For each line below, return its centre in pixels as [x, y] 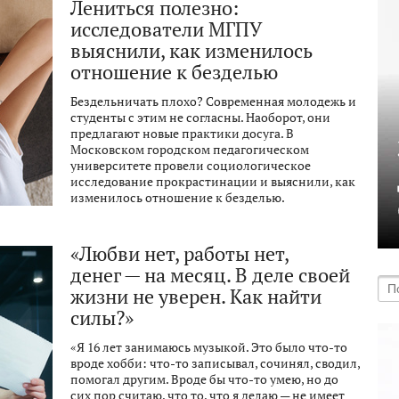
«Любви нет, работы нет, [179, 254]
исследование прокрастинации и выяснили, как [213, 182]
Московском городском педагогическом [190, 150]
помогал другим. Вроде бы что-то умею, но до [204, 379]
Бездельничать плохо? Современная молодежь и [213, 102]
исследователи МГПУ [166, 29]
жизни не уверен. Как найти [196, 297]
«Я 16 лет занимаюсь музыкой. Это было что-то [209, 347]
